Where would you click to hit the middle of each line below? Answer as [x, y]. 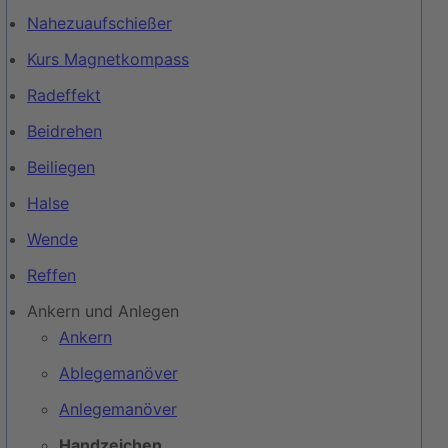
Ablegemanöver [118, 373]
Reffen [51, 275]
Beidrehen [64, 131]
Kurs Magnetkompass [108, 59]
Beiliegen [61, 167]
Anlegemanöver [118, 409]
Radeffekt [64, 95]
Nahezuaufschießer [99, 23]
